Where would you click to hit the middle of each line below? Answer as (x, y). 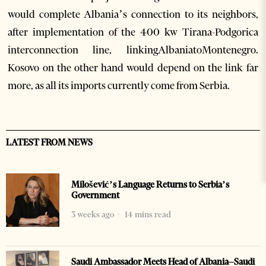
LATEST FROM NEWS (49, 143)
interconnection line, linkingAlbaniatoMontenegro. (133, 50)
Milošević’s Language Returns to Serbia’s (150, 185)
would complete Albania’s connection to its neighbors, (133, 15)
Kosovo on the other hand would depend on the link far (133, 68)
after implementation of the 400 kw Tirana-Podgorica (133, 32)
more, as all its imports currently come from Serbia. (119, 86)
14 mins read (147, 215)
